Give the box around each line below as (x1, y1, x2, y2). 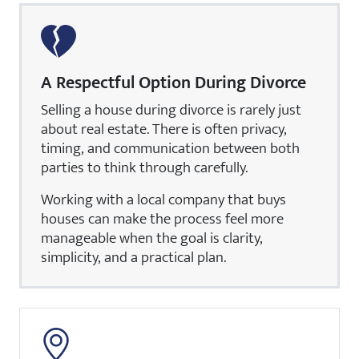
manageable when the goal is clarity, (41, 224, 263, 251)
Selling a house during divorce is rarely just (41, 96, 301, 123)
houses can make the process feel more (41, 205, 284, 232)
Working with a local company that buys (41, 186, 286, 212)
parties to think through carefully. (41, 154, 248, 180)
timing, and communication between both (41, 135, 300, 161)
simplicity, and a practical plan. (41, 244, 226, 270)
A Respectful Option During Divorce (41, 67, 306, 98)
